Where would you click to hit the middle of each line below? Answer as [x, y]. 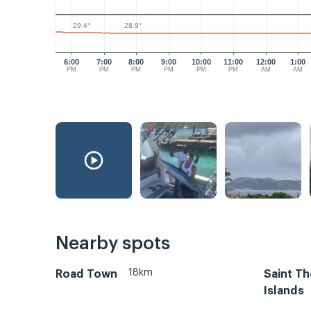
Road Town [86, 274]
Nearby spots [113, 243]
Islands [284, 291]
